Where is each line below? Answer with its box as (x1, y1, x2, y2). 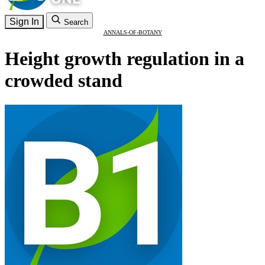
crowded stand (5, 70, 122, 92)
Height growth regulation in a (5, 48, 244, 70)
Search (64, 18, 88, 27)
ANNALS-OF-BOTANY (103, 29, 162, 35)
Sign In (9, 17, 39, 27)
